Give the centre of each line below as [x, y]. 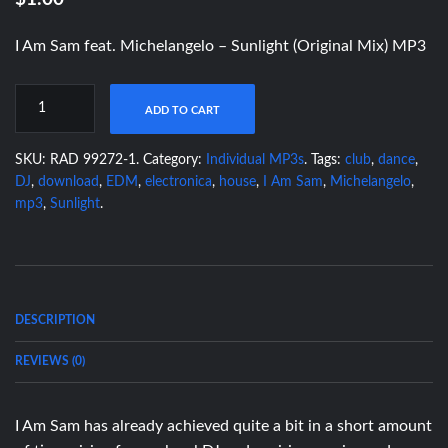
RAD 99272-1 [93, 159]
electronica [178, 181]
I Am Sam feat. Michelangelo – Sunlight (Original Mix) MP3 [220, 45]
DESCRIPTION [55, 319]
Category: [174, 159]
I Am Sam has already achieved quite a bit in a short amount [223, 425]
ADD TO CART [182, 110]
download [68, 181]
